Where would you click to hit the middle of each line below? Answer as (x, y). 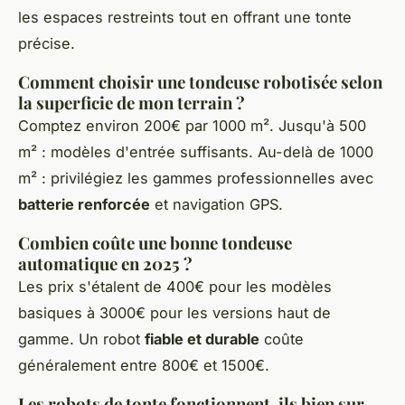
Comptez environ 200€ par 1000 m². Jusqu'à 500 (192, 126)
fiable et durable (202, 339)
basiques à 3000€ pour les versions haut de (174, 313)
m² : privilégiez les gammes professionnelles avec (196, 179)
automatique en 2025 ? (105, 264)
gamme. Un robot (81, 339)
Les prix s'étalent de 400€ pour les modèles (175, 287)
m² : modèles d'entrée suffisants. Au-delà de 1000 (196, 152)
